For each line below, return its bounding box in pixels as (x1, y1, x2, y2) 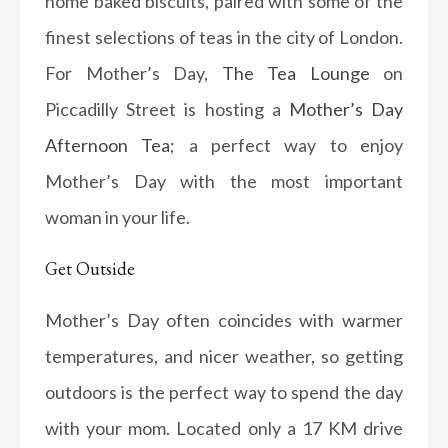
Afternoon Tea (45, 134, 171, 156)
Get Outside (45, 257, 135, 280)
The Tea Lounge (221, 62, 370, 84)
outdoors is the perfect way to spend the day (45, 381, 403, 403)
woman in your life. (45, 206, 190, 228)
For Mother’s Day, (45, 62, 222, 84)
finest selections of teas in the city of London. (45, 26, 403, 48)
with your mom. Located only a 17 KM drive (45, 417, 403, 439)
